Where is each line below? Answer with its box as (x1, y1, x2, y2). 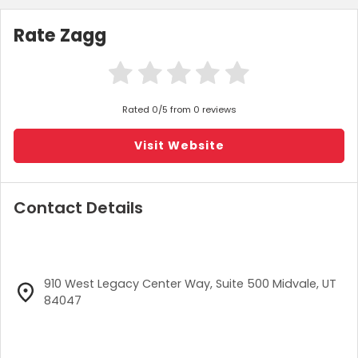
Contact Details (14, 196, 143, 219)
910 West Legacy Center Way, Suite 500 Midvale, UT (44, 275, 336, 292)
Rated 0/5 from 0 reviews (121, 102, 237, 116)
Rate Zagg (14, 22, 106, 48)
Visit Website (133, 137, 225, 153)
